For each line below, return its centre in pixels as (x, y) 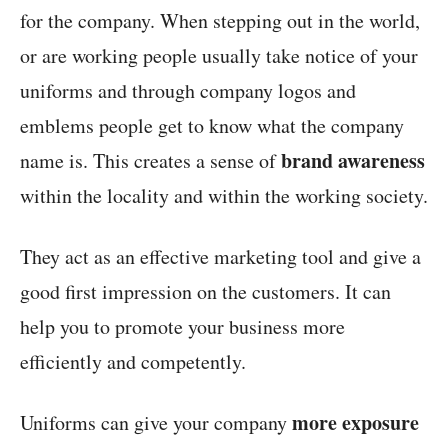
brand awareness (353, 161)
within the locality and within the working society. (224, 196)
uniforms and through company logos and (188, 91)
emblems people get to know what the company (212, 126)
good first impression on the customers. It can (205, 292)
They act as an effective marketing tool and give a (220, 257)
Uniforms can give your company (156, 423)
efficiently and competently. (133, 362)
